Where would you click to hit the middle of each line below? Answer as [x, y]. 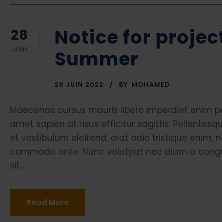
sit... [17, 166]
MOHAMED [151, 85]
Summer [97, 59]
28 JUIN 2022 [79, 85]
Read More [48, 203]
